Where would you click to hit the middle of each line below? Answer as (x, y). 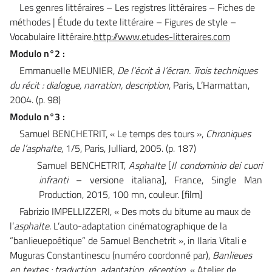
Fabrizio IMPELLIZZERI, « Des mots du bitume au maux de (135, 211)
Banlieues (232, 255)
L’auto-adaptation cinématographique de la (140, 226)
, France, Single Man (213, 179)
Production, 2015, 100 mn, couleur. (110, 194)
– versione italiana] (116, 179)
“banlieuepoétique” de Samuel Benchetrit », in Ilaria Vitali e (128, 240)
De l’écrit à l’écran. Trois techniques (187, 70)
